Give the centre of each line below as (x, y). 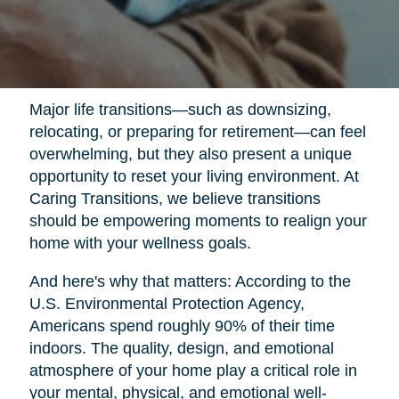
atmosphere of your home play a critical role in (193, 371)
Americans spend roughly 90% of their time (182, 326)
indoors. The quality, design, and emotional (181, 349)
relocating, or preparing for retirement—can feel (197, 132)
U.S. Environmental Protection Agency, (167, 304)
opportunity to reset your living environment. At (194, 177)
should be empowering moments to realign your (198, 221)
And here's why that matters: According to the (190, 282)
